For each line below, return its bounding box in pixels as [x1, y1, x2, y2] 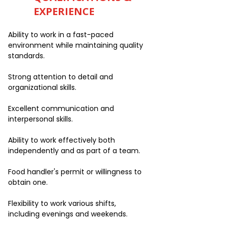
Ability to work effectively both [8, 135, 115, 145]
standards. [8, 51, 45, 61]
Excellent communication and [8, 103, 114, 114]
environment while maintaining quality [8, 40, 143, 50]
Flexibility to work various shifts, [8, 198, 116, 208]
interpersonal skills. [8, 114, 73, 124]
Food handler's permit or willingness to [8, 167, 142, 177]
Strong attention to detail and [8, 72, 113, 82]
